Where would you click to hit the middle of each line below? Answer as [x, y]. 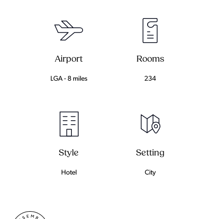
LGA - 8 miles [69, 79]
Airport [69, 59]
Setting [150, 153]
